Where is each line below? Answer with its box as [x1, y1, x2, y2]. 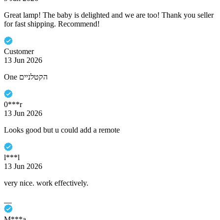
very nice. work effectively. [4, 179, 88, 188]
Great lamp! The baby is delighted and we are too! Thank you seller [4, 11, 214, 20]
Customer [4, 47, 34, 56]
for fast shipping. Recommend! [4, 20, 100, 28]
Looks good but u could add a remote [4, 126, 120, 135]
